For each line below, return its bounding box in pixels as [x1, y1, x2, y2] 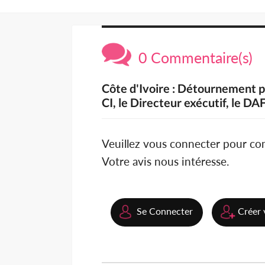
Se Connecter [137, 205, 193, 217]
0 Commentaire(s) [131, 49, 253, 67]
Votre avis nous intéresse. [102, 154, 229, 169]
